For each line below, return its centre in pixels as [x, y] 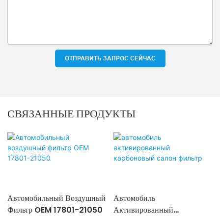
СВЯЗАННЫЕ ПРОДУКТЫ [71, 114]
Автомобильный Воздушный [56, 198]
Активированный [143, 210]
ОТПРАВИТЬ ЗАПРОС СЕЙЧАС [110, 59]
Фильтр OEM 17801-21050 [55, 210]
